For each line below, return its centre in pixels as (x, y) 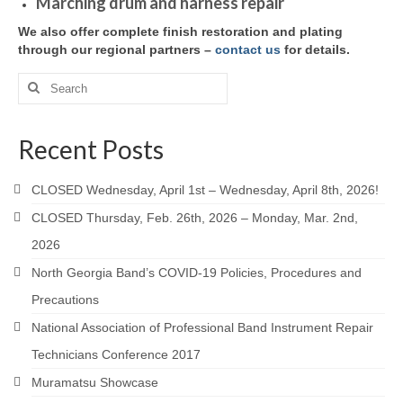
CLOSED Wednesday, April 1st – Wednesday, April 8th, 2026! (205, 189)
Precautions (65, 299)
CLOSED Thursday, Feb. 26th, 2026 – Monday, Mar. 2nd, (195, 217)
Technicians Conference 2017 (116, 354)
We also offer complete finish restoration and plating (180, 31)
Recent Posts (91, 149)
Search (38, 81)
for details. (315, 49)
